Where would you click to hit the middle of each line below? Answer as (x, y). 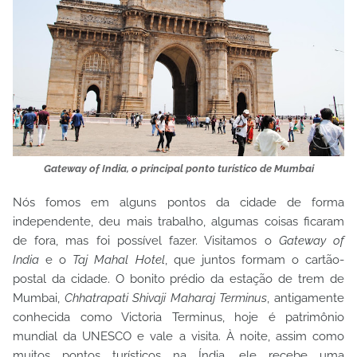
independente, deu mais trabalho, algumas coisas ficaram (178, 222)
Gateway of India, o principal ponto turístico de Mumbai (178, 169)
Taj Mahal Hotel (119, 260)
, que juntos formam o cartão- (255, 260)
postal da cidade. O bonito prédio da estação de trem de (178, 279)
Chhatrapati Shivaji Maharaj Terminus (166, 298)
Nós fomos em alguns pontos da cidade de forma (178, 202)
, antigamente (306, 298)
